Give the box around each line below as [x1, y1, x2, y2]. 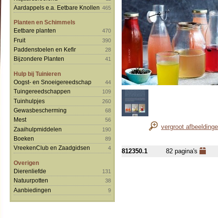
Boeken [14, 135, 34, 142]
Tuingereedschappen [14, 88, 71, 95]
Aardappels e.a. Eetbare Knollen [14, 4, 100, 11]
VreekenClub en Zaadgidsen [14, 145, 90, 151]
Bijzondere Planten [14, 55, 64, 62]
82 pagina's [166, 147, 198, 155]
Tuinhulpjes [14, 97, 45, 104]
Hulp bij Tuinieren [14, 70, 61, 77]
